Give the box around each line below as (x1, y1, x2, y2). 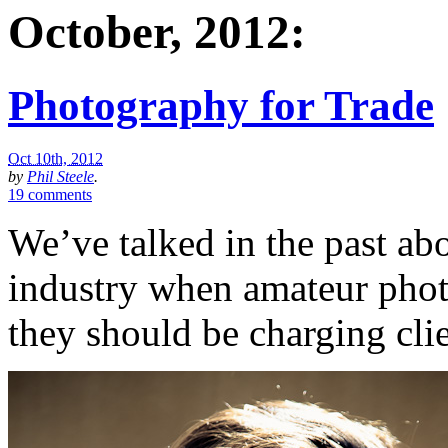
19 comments (8, 185, 92, 203)
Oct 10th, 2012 (8, 149, 103, 167)
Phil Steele (27, 167, 94, 185)
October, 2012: (8, 6, 306, 59)
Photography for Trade (8, 81, 434, 129)
